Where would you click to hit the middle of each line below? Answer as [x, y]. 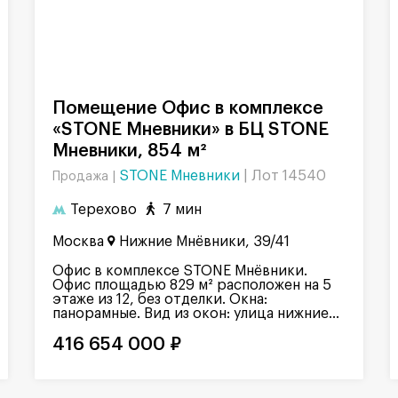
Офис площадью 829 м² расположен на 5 [192, 285]
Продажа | [86, 177]
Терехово [103, 210]
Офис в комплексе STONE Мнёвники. [180, 271]
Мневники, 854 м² [129, 151]
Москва [78, 241]
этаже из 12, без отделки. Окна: [160, 299]
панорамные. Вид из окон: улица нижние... [196, 313]
